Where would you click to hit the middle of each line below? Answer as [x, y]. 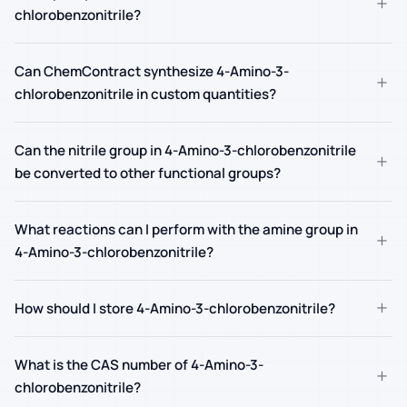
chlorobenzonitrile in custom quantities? [145, 94]
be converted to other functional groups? [148, 173]
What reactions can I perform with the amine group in [186, 229]
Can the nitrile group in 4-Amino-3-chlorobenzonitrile [185, 150]
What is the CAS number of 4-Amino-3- [139, 364]
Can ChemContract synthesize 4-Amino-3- [152, 71]
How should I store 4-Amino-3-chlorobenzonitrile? [175, 308]
